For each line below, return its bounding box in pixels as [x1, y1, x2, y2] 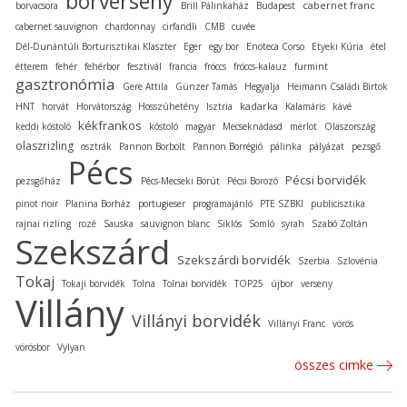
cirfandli [163, 19, 197, 33]
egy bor [209, 39, 239, 53]
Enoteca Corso [246, 39, 304, 53]
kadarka [240, 98, 278, 113]
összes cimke [294, 355, 373, 373]
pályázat [309, 139, 344, 153]
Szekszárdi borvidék [177, 251, 291, 268]
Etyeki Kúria [312, 39, 363, 53]
